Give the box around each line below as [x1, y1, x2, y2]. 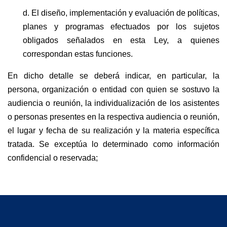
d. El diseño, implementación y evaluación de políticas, [23, 9, 219, 18]
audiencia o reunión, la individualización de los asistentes [8, 99, 219, 108]
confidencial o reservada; [8, 154, 98, 163]
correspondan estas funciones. [23, 50, 133, 59]
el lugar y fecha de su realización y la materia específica [8, 126, 219, 135]
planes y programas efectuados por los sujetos [23, 22, 219, 31]
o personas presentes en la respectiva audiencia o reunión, [8, 112, 219, 122]
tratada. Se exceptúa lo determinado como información [8, 140, 219, 149]
